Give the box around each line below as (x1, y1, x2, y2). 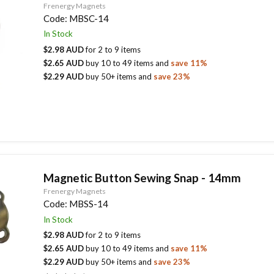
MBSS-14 (68, 198, 108, 210)
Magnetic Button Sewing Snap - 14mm (43, 171, 241, 185)
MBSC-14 (68, 12, 109, 24)
